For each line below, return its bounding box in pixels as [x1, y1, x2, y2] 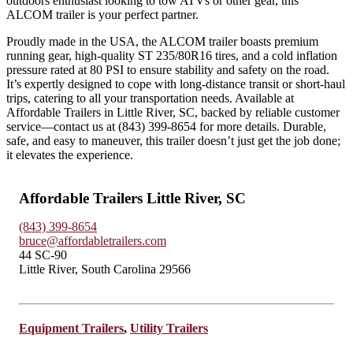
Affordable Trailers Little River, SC [19, 189, 246, 206]
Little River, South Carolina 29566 [19, 262, 191, 276]
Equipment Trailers [19, 321, 124, 335]
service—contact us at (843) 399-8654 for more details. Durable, [6, 119, 326, 133]
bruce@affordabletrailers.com [19, 233, 166, 247]
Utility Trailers [130, 321, 208, 335]
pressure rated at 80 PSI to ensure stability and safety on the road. [6, 62, 329, 76]
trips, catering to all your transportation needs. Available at [6, 91, 294, 105]
